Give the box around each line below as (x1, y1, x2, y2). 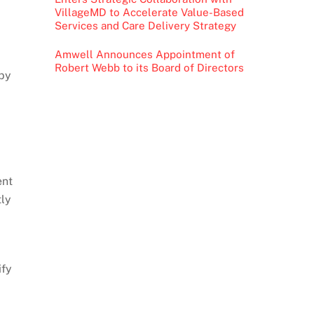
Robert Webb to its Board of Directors (54, 61, 244, 74)
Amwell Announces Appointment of (54, 48, 235, 60)
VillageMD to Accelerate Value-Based (54, 6, 244, 19)
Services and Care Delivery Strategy (54, 20, 236, 32)
